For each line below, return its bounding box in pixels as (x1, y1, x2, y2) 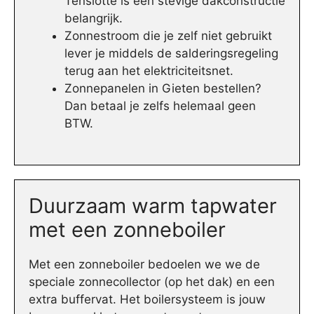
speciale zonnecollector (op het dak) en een (29, 274, 275, 289)
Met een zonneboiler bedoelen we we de (29, 257, 260, 271)
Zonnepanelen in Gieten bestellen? (64, 81, 261, 96)
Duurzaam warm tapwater (29, 193, 277, 218)
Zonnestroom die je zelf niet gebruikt (64, 29, 272, 43)
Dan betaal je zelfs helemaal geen (64, 99, 256, 114)
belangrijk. (64, 11, 123, 26)
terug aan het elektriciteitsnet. (64, 64, 233, 78)
